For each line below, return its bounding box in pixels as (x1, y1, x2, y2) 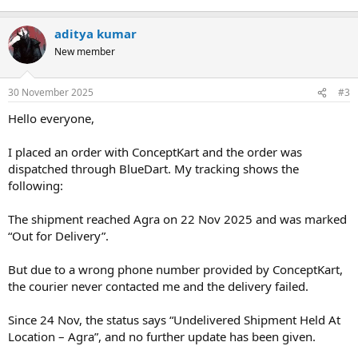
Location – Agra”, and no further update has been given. (8, 328, 316, 344)
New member (54, 44, 115, 58)
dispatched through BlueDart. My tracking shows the (8, 161, 299, 177)
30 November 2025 (8, 86, 93, 99)
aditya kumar (54, 25, 137, 42)
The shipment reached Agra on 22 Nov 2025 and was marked (8, 211, 347, 227)
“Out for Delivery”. (8, 228, 109, 244)
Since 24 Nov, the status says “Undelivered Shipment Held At (8, 312, 340, 328)
